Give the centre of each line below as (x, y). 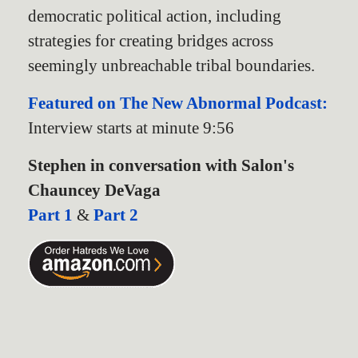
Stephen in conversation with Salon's (161, 165)
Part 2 (116, 214)
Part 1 (50, 214)
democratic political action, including (155, 15)
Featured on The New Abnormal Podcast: (178, 102)
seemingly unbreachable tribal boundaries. (171, 65)
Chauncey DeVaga (94, 189)
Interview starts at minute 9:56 (131, 127)
